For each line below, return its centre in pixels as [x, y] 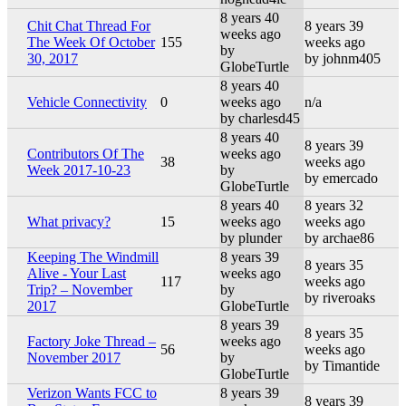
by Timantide [342, 365]
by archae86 [339, 237]
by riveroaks [340, 297]
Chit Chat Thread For [89, 25]
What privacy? [69, 221]
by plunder [251, 237]
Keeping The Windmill [93, 256]
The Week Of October [91, 42]
